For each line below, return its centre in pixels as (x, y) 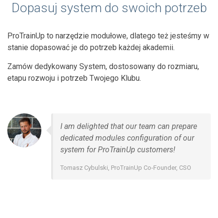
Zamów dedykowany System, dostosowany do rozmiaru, (103, 67)
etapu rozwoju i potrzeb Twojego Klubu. (74, 78)
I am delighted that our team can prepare (129, 127)
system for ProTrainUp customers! (118, 150)
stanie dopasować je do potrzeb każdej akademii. (91, 48)
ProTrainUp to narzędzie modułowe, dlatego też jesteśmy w (108, 36)
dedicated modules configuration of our (127, 138)
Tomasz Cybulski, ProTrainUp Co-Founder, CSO (126, 168)
